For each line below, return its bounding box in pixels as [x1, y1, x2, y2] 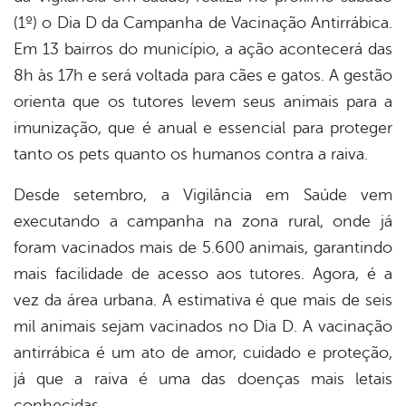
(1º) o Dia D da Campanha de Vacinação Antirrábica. [14, 14, 392, 33]
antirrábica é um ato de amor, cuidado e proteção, [14, 343, 392, 362]
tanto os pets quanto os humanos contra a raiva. [14, 145, 368, 164]
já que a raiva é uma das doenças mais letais [14, 370, 392, 389]
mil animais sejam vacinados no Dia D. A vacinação [14, 317, 392, 336]
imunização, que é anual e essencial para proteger [14, 119, 392, 138]
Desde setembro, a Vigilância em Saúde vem [14, 186, 392, 205]
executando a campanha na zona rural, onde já [14, 212, 392, 231]
